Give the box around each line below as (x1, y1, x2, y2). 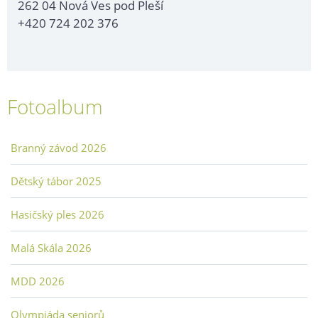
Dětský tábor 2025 (11, 174, 102, 189)
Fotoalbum (7, 93, 103, 121)
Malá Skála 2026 (11, 241, 92, 256)
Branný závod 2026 (11, 141, 106, 155)
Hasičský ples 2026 (11, 207, 104, 222)
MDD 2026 (11, 274, 65, 289)
